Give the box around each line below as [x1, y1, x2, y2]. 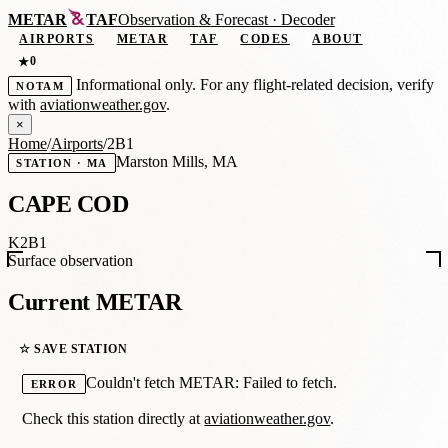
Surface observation [8, 252, 133, 270]
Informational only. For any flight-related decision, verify [72, 75, 435, 93]
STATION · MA [16, 156, 108, 169]
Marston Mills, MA [115, 152, 238, 170]
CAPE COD [8, 190, 129, 217]
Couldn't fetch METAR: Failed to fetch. [85, 374, 337, 392]
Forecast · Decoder [210, 11, 335, 29]
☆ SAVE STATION [19, 341, 128, 356]
